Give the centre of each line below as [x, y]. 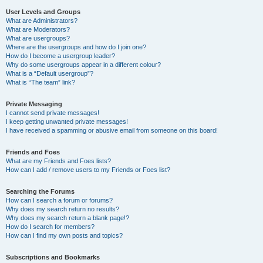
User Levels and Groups [43, 12]
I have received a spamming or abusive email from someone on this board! [112, 130]
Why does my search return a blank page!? [68, 218]
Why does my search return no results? [63, 209]
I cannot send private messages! [53, 113]
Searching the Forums [40, 191]
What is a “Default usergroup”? [50, 73]
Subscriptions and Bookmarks [53, 257]
